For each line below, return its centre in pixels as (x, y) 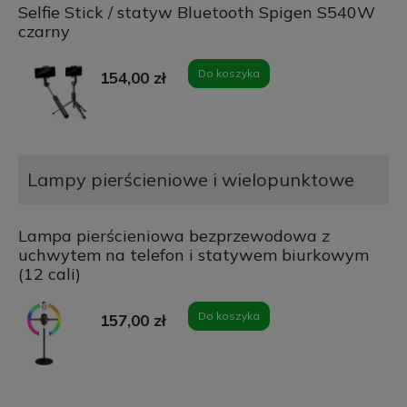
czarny (44, 32)
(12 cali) (49, 274)
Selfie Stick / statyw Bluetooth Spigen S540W (196, 13)
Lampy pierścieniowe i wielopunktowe (190, 180)
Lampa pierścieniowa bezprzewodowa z (174, 236)
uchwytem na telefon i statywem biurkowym (193, 255)
